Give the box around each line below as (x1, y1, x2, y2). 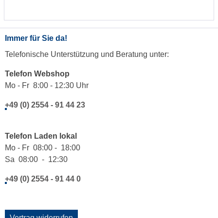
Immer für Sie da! (5, 34, 67, 42)
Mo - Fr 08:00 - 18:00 (5, 143, 80, 152)
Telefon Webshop (5, 69, 75, 78)
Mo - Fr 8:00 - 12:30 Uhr (5, 81, 89, 90)
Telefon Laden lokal (5, 131, 79, 140)
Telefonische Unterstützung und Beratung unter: (5, 50, 169, 58)
